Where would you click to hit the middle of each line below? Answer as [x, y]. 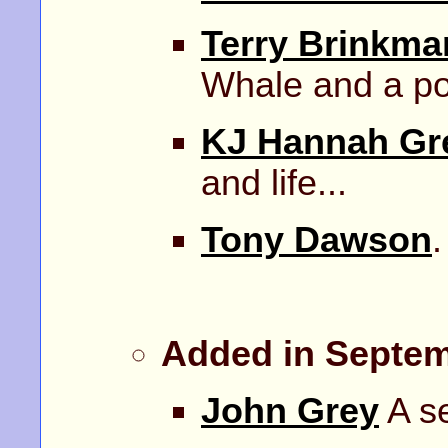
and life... [274, 182]
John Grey [290, 410]
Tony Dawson [316, 239]
